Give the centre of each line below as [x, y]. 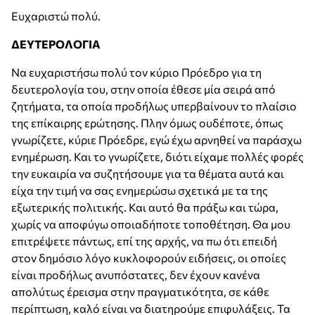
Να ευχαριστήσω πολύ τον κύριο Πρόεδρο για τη [136, 72]
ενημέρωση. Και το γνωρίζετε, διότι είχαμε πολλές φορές [157, 157]
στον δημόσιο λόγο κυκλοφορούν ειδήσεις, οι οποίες [149, 258]
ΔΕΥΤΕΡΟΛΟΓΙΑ [56, 44]
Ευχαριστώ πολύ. [56, 16]
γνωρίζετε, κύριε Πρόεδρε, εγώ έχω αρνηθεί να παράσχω [156, 140]
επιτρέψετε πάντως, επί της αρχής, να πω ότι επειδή [144, 241]
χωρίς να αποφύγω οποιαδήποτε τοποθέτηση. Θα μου [151, 224]
